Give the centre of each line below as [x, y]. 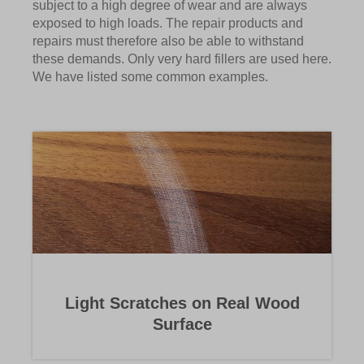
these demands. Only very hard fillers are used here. [182, 59]
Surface [182, 325]
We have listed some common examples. [150, 77]
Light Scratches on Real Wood [182, 303]
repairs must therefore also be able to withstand [168, 41]
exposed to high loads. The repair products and [168, 24]
